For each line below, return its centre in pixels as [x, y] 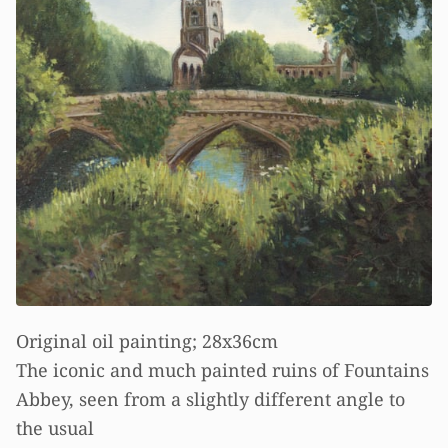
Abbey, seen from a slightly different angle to [210, 398]
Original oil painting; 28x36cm [147, 340]
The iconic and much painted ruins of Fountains [222, 369]
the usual [55, 427]
